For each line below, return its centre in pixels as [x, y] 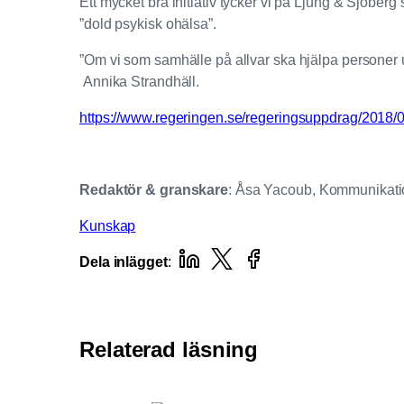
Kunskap [108, 225]
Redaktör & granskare [154, 189]
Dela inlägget [124, 262]
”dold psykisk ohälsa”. [148, 23]
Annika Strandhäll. [140, 81]
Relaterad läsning [169, 350]
